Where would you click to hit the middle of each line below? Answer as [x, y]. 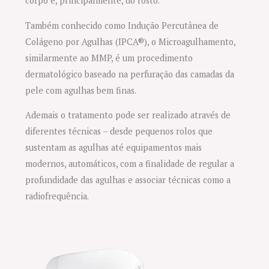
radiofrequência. [57, 196]
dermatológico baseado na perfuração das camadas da [130, 74]
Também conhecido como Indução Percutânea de [122, 25]
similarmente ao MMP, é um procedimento [109, 58]
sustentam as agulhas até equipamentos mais [114, 148]
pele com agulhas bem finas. [81, 90]
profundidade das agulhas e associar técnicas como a [128, 180]
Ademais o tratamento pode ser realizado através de [128, 115]
